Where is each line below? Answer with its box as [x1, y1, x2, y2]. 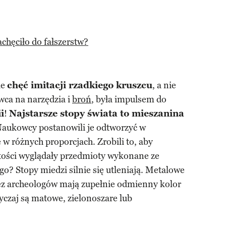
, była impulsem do [91, 94, 166, 105]
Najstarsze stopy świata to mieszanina [9, 108, 184, 119]
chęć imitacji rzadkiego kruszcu [7, 80, 152, 91]
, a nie [152, 80, 176, 91]
